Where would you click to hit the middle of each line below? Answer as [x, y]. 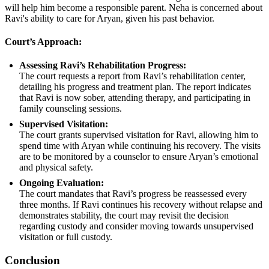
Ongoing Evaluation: [62, 183]
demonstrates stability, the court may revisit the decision [124, 216]
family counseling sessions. [71, 109]
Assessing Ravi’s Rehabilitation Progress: [103, 65]
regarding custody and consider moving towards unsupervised [136, 226]
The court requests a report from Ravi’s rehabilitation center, [132, 76]
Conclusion [32, 260]
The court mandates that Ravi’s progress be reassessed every [133, 194]
